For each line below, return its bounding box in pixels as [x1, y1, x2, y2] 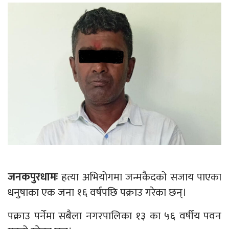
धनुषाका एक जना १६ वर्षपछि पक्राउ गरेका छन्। [8, 183, 187, 201]
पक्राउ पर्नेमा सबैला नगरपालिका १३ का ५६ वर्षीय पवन [8, 207, 221, 225]
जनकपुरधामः [8, 168, 58, 186]
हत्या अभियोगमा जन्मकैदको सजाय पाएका [58, 168, 221, 186]
